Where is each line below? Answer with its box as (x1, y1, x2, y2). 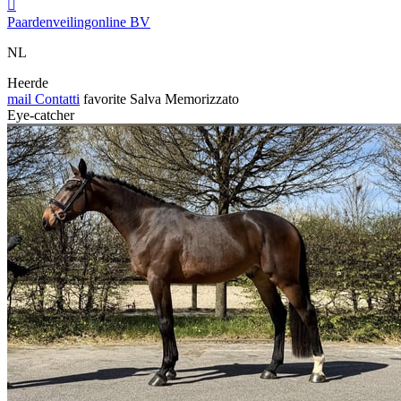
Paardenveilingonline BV (7, 13, 150, 30)
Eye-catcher (7, 107, 74, 123)
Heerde (7, 74, 48, 90)
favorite (83, 90, 126, 107)
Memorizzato (165, 90, 239, 107)
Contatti (31, 90, 80, 107)
